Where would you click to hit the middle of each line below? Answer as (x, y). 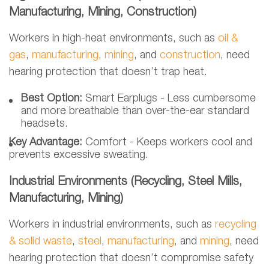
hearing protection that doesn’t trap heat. (108, 72)
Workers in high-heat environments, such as (113, 39)
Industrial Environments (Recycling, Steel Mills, (125, 182)
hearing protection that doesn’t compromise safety (131, 258)
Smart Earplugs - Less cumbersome (171, 99)
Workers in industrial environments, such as (112, 225)
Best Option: (53, 99)
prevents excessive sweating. (79, 155)
